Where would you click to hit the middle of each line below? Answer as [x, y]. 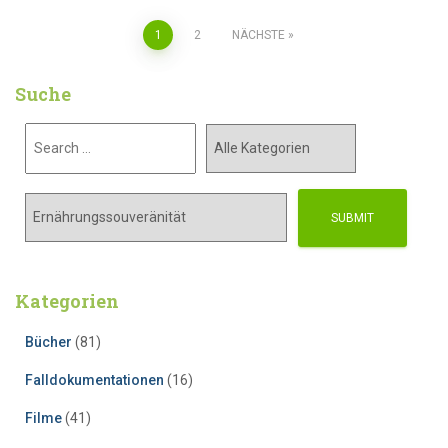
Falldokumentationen [94, 380]
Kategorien [67, 301]
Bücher [48, 342]
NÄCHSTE [258, 35]
